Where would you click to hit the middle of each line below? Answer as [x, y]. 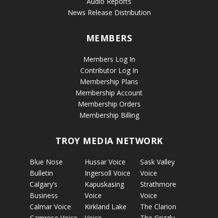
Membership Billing [109, 115]
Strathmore [158, 184]
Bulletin [41, 173]
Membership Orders [109, 104]
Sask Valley [157, 162]
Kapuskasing [105, 184]
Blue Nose [46, 162]
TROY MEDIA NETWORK [109, 140]
